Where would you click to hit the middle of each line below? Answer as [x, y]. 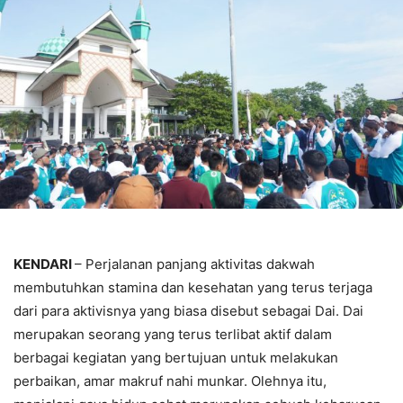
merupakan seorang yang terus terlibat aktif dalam [173, 335]
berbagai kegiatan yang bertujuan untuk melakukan [176, 358]
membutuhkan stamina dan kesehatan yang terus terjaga [193, 288]
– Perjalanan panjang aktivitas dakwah [195, 264]
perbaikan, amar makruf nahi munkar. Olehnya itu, [170, 381]
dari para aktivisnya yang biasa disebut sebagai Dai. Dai [188, 311]
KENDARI [44, 264]
